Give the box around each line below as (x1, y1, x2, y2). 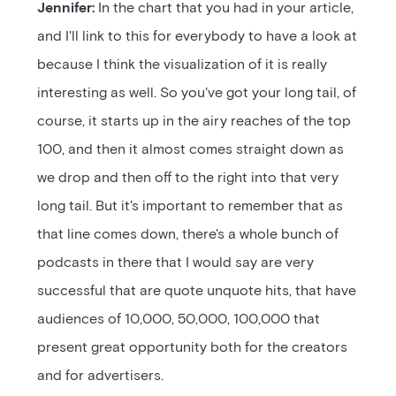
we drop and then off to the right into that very (37, 171, 339, 185)
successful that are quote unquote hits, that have (37, 284, 357, 298)
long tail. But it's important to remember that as (37, 199, 344, 213)
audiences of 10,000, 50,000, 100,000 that (37, 312, 321, 326)
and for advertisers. (37, 369, 164, 383)
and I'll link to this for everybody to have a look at (37, 29, 358, 43)
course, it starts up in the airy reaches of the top (37, 114, 352, 128)
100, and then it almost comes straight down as (37, 142, 345, 156)
